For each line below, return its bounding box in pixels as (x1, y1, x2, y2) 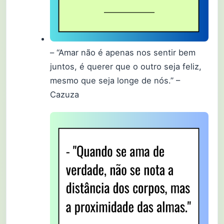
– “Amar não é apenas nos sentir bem (50, 47, 196, 58)
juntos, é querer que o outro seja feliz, (50, 61, 202, 72)
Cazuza (50, 89, 79, 100)
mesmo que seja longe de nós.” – (50, 75, 180, 86)
